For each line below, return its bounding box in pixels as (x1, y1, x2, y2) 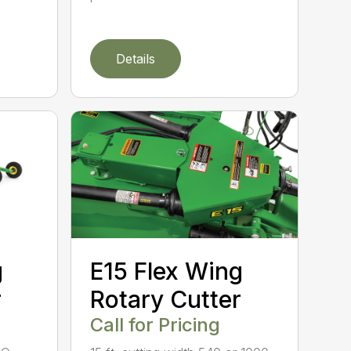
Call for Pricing (90, 313, 221, 336)
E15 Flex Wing (90, 256, 244, 285)
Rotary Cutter (90, 284, 242, 313)
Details (116, 50, 156, 67)
